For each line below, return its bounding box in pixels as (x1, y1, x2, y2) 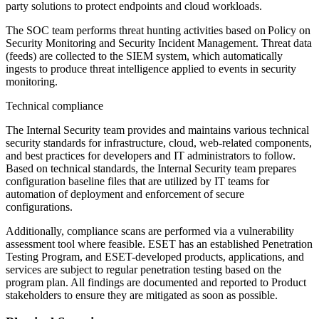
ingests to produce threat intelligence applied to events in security (6, 62, 296, 75)
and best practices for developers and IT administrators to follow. (6, 149, 296, 162)
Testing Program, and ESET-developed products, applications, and (6, 250, 304, 263)
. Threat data (256, 36, 312, 49)
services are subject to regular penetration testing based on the (6, 263, 281, 276)
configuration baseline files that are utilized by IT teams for (6, 174, 269, 187)
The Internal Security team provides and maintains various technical (6, 123, 309, 136)
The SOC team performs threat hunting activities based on (6, 23, 268, 36)
